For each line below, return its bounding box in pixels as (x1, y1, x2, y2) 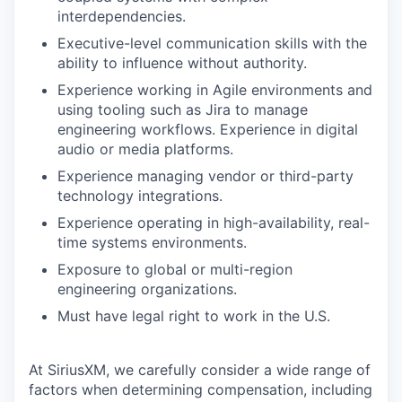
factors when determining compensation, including (29, 380, 372, 398)
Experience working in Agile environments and (57, 81, 372, 99)
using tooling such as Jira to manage (57, 100, 308, 118)
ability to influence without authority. (57, 54, 307, 72)
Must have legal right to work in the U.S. (57, 307, 330, 325)
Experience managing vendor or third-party (57, 167, 354, 185)
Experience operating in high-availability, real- (57, 214, 370, 232)
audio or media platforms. (57, 140, 233, 158)
